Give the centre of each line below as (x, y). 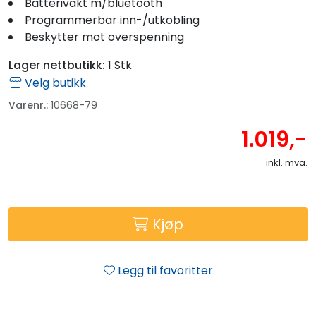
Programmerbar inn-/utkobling (112, 20)
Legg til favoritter (165, 270)
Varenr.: (28, 105)
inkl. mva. (287, 162)
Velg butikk (54, 83)
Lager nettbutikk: (57, 65)
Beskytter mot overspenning (104, 37)
